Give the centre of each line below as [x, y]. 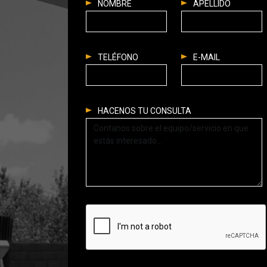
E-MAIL [207, 57]
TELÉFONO [118, 57]
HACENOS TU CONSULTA [145, 111]
